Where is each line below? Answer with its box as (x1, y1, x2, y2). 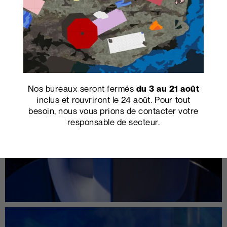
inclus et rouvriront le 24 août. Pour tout (36, 94, 191, 105)
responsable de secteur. (67, 117, 160, 128)
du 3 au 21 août (136, 84, 200, 94)
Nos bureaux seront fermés (27, 83, 136, 94)
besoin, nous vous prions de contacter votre (28, 105, 199, 117)
